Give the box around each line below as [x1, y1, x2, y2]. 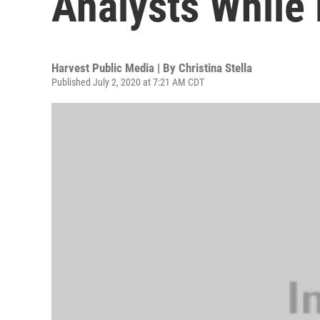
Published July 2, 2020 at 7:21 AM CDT [51, 76, 204, 88]
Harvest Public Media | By [51, 61, 179, 75]
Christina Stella [179, 61, 252, 75]
